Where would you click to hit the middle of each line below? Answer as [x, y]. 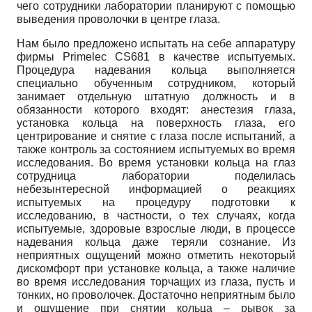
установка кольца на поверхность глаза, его [156, 123]
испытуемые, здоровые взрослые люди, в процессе [156, 228]
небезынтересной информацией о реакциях [156, 189]
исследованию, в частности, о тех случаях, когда [156, 215]
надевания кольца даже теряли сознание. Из [156, 242]
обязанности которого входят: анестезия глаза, [156, 109]
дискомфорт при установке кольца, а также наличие [156, 268]
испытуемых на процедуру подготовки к [156, 202]
